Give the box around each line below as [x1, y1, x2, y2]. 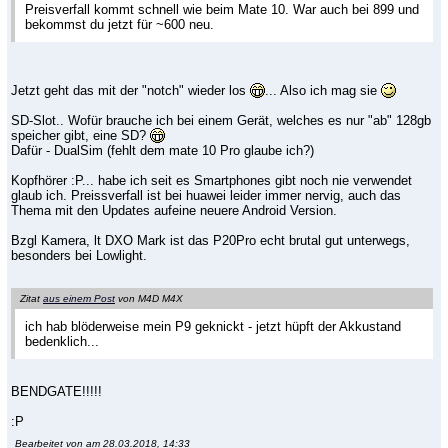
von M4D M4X [115, 293, 183, 305]
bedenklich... [25, 334, 99, 350]
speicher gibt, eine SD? [11, 127, 150, 143]
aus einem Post [43, 293, 115, 305]
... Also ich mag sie [265, 82, 381, 98]
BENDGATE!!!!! [11, 384, 102, 400]
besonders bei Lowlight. [11, 247, 147, 263]
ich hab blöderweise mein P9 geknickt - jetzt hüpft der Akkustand [25, 319, 401, 335]
